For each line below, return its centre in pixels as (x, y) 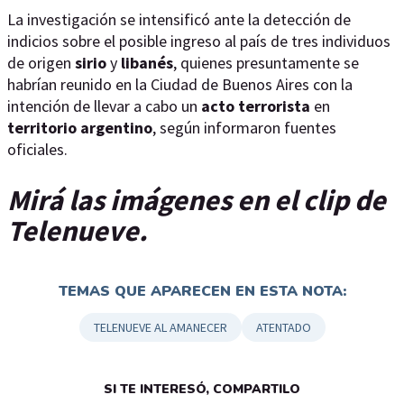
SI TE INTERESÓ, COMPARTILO (202, 390)
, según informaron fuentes (244, 128)
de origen (41, 63)
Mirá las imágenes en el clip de (197, 200)
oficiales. (37, 149)
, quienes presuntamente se (266, 63)
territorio (42, 128)
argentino (116, 128)
